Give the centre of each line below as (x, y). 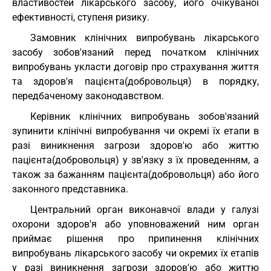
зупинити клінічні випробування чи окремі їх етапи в (135, 131)
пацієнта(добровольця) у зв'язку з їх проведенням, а (135, 160)
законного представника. (70, 189)
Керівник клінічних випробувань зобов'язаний (145, 116)
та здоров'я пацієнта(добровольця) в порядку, (135, 81)
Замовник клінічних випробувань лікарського (145, 38)
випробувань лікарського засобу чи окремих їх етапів (135, 253)
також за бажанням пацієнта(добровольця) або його (135, 175)
